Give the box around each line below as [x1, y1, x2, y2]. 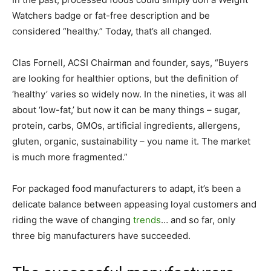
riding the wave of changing [12, 214, 133, 226]
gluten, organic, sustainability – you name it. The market [12, 135, 250, 147]
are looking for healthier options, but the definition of [12, 72, 238, 84]
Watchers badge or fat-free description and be [12, 9, 210, 21]
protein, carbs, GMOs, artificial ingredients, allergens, [12, 119, 240, 131]
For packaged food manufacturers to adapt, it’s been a [12, 182, 241, 194]
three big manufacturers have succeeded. [12, 229, 191, 241]
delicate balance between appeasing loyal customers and [12, 198, 256, 210]
